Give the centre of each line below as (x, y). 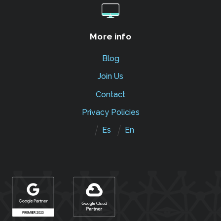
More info (110, 37)
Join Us (110, 76)
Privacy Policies (110, 112)
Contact (110, 94)
